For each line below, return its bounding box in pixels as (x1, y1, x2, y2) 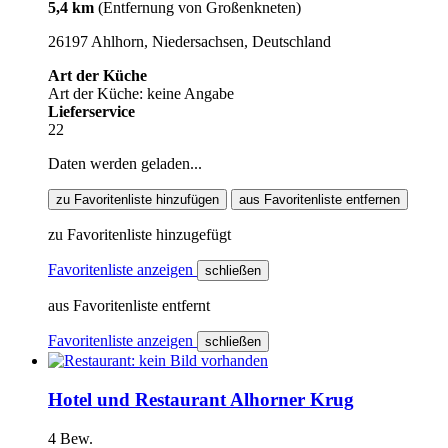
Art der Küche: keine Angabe (48, 85, 234, 103)
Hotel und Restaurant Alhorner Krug (48, 389, 354, 411)
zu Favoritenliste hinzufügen (56, 192, 219, 208)
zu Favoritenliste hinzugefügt (48, 226, 231, 244)
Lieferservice (48, 103, 135, 121)
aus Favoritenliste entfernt (48, 297, 210, 315)
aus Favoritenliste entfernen (239, 192, 400, 208)
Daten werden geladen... (48, 155, 202, 173)
